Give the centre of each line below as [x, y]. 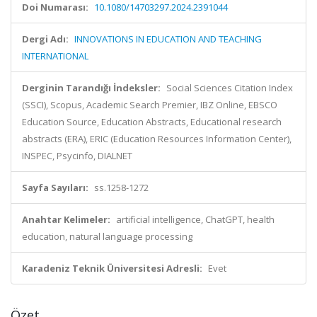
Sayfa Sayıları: [55, 188]
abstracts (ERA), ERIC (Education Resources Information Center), [157, 139]
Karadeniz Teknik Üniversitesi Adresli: [112, 268]
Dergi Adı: [45, 39]
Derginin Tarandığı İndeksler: [91, 88]
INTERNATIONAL [55, 56]
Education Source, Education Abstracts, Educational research [152, 122]
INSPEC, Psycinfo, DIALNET [77, 156]
